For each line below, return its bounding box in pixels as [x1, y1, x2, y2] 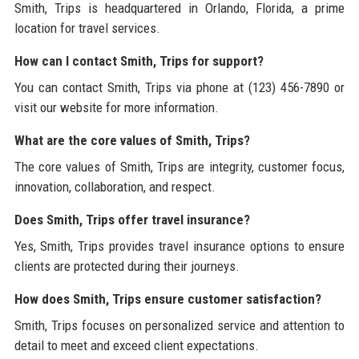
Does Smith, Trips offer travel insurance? [14, 212, 250, 228]
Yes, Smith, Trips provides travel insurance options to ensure [14, 238, 345, 255]
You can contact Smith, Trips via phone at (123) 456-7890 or [14, 79, 345, 96]
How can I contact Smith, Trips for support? [14, 53, 264, 70]
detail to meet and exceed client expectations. [14, 337, 259, 354]
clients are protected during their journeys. [14, 258, 240, 275]
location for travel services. [14, 20, 160, 37]
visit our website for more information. [14, 99, 219, 116]
